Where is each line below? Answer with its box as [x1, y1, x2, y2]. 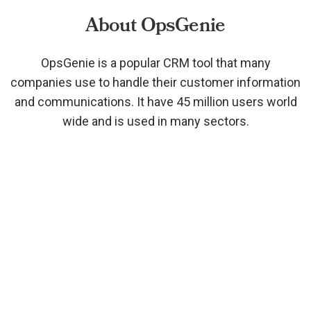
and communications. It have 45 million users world [14, 94, 297, 109]
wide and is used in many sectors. [62, 114, 249, 128]
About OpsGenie [85, 12, 226, 39]
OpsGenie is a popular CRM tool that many [40, 56, 271, 70]
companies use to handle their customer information [10, 75, 301, 90]
